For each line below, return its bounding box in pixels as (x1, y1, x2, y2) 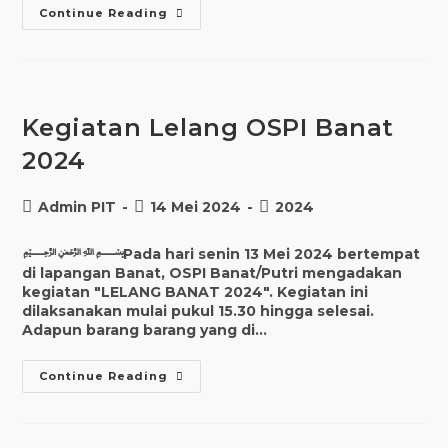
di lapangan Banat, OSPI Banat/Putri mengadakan (22, 263, 403, 282)
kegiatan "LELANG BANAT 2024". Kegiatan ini (22, 282, 369, 301)
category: (258, 217, 325, 236)
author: (21, 217, 71, 236)
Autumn (167, 4, 232, 23)
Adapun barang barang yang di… (22, 320, 268, 339)
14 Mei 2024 (150, 197, 242, 216)
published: (133, 217, 204, 236)
